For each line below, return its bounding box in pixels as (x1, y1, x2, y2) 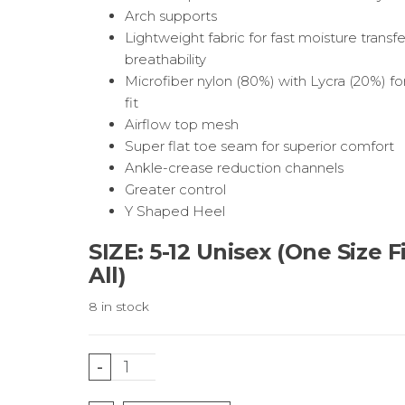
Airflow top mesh (125, 116, 239, 133)
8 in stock (89, 299, 149, 314)
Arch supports (125, 7, 217, 24)
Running (110, 376, 170, 393)
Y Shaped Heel (125, 202, 225, 220)
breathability (125, 51, 206, 68)
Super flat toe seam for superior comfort (125, 137, 394, 155)
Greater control (125, 181, 226, 198)
